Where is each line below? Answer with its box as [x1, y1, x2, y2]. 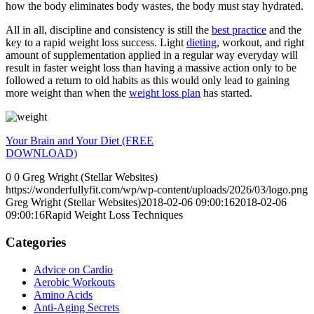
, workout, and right [217, 36, 304, 49]
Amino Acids [34, 288, 93, 301]
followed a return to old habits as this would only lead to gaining [6, 74, 289, 87]
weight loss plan [129, 87, 200, 100]
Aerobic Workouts [34, 275, 115, 288]
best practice [212, 24, 266, 36]
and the [266, 24, 301, 36]
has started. [200, 87, 252, 100]
